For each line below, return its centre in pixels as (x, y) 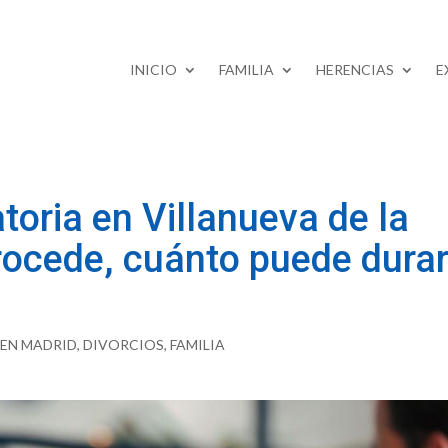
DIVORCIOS (124, 345)
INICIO (153, 70)
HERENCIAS (354, 70)
